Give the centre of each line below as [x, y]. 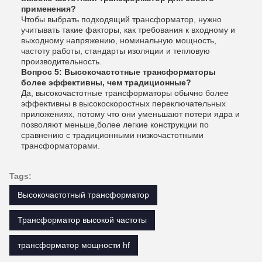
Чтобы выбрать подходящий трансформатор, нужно [121, 20]
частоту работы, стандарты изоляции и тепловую [116, 51]
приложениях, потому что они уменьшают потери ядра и [130, 114]
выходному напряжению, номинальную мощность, [119, 41]
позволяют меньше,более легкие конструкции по [115, 125]
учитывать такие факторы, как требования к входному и [128, 30]
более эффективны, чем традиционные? [106, 83]
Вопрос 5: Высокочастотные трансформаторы [118, 72]
